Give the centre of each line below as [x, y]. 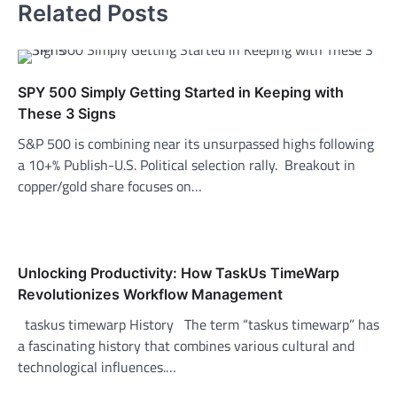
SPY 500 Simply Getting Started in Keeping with [181, 92]
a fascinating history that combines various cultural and [186, 345]
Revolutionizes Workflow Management [150, 294]
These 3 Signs [67, 113]
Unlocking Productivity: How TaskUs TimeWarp [179, 272]
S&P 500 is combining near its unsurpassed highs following [196, 143]
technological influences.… [97, 366]
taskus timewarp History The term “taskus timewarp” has [198, 324]
